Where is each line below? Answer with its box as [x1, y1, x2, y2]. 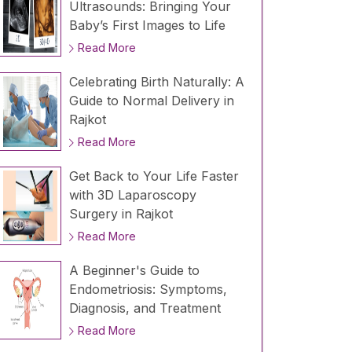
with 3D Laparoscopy [68, 187, 196, 203]
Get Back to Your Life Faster [68, 168, 239, 185]
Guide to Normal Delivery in [68, 93, 234, 109]
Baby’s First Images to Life [68, 17, 225, 34]
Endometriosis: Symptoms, [68, 281, 227, 298]
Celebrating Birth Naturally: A [68, 74, 244, 90]
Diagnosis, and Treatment [68, 300, 221, 317]
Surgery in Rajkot [68, 206, 173, 222]
